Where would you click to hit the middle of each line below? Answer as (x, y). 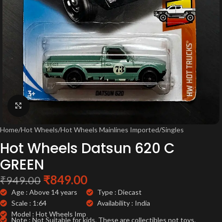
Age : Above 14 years (44, 192)
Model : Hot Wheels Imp (49, 214)
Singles (173, 129)
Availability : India (124, 203)
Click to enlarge (53, 106)
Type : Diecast (119, 192)
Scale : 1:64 (29, 203)
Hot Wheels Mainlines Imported (110, 129)
